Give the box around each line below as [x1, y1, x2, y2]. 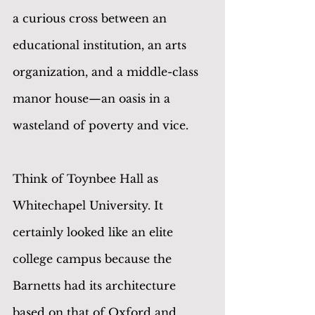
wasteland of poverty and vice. [13, 117, 188, 132]
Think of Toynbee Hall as [13, 171, 162, 186]
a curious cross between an [13, 11, 170, 25]
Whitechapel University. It [13, 198, 167, 212]
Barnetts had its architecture [13, 278, 179, 292]
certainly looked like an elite [13, 224, 176, 239]
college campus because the [13, 251, 175, 266]
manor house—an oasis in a [13, 91, 174, 105]
